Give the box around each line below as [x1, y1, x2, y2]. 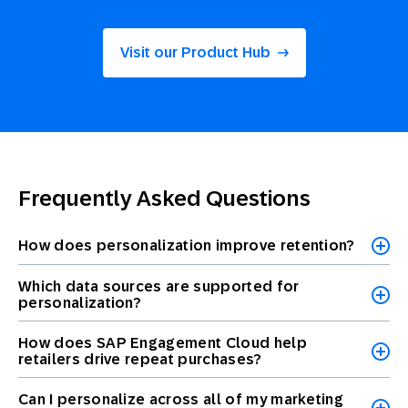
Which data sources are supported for [18, 278, 300, 296]
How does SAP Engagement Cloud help [18, 334, 307, 352]
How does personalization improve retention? [18, 237, 355, 255]
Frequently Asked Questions [18, 185, 311, 212]
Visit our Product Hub [119, 44, 270, 62]
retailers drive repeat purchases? [18, 351, 262, 369]
